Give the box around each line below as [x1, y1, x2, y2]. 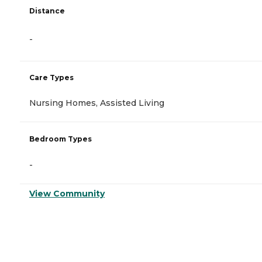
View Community [29, 188, 105, 199]
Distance [29, 6, 65, 16]
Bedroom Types [29, 135, 92, 144]
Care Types [29, 73, 74, 82]
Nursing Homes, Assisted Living [29, 98, 164, 109]
